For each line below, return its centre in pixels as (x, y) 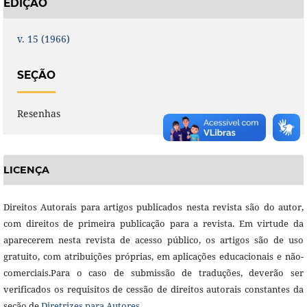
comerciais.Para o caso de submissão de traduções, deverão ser (153, 273)
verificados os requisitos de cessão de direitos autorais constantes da (153, 290)
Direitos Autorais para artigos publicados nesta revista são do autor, (153, 207)
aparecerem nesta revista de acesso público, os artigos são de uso (153, 240)
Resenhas (38, 113)
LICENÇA (26, 170)
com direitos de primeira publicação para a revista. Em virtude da (153, 224)
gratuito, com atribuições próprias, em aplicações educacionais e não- (153, 257)
